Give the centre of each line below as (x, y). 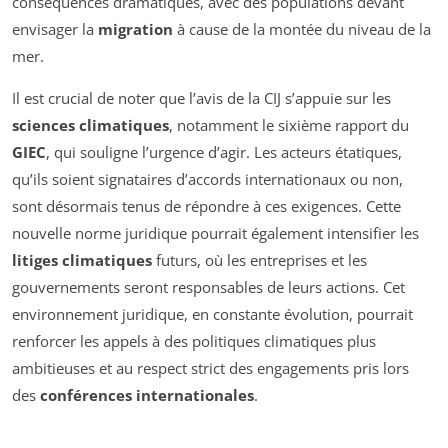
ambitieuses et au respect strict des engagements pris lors (210, 368)
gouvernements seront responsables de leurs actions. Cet (208, 287)
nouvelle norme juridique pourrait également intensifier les (215, 233)
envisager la (55, 29)
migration (135, 29)
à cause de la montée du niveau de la (302, 29)
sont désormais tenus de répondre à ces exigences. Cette (206, 206)
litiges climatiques (82, 260)
